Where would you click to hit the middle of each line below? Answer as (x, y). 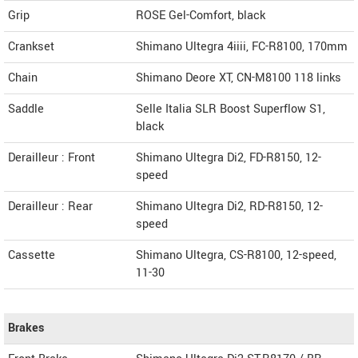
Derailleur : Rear (50, 206)
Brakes (26, 328)
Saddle (26, 109)
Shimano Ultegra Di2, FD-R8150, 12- (229, 157)
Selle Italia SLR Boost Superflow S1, (231, 109)
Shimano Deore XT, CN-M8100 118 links (239, 78)
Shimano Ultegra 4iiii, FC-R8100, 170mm (242, 46)
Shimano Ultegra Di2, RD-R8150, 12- (229, 206)
